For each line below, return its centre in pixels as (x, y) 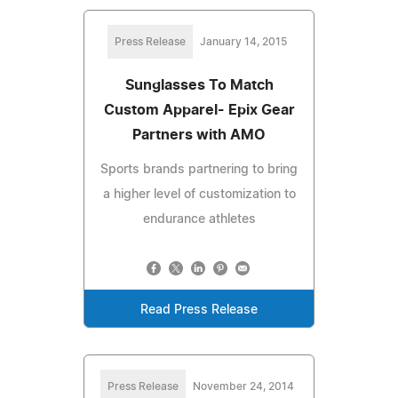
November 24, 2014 (243, 386)
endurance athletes (199, 219)
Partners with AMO (199, 135)
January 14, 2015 (243, 41)
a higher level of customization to (199, 194)
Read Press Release (199, 310)
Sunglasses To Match (199, 85)
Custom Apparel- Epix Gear (199, 110)
